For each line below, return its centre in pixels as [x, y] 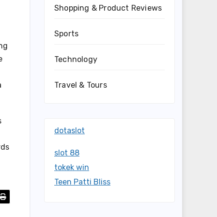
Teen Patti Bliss [82, 182]
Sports [67, 34]
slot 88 [67, 153]
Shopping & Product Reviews [108, 8]
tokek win [72, 167]
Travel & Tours [81, 85]
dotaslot [70, 131]
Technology [76, 59]
